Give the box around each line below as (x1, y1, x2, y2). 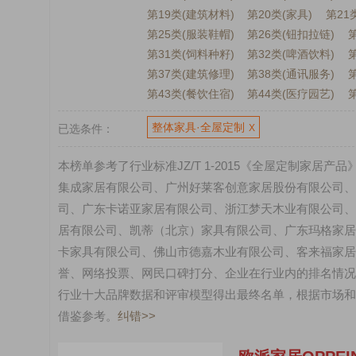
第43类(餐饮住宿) (146, 87, 234, 100)
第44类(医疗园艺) (247, 87, 335, 100)
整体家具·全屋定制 (151, 121, 245, 133)
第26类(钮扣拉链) (247, 28, 335, 41)
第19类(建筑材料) (146, 8, 234, 21)
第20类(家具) (247, 8, 313, 21)
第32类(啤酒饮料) (247, 48, 335, 60)
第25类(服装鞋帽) (146, 28, 234, 41)
